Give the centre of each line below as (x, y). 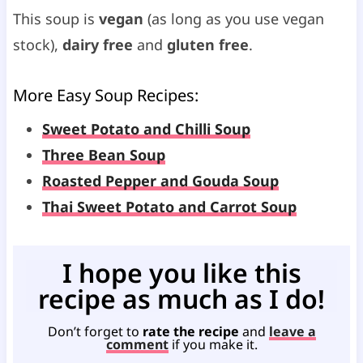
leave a (292, 332)
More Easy (53, 95)
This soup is (56, 18)
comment (137, 345)
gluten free (207, 44)
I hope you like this (181, 273)
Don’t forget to (95, 332)
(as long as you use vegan (233, 18)
